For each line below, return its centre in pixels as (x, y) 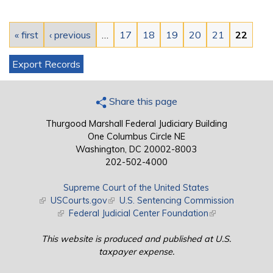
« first (27, 34)
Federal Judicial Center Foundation (139, 213)
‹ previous (70, 34)
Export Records (46, 64)
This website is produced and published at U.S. (136, 239)
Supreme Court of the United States (136, 187)
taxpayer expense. (136, 251)
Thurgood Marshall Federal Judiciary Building (136, 123)
